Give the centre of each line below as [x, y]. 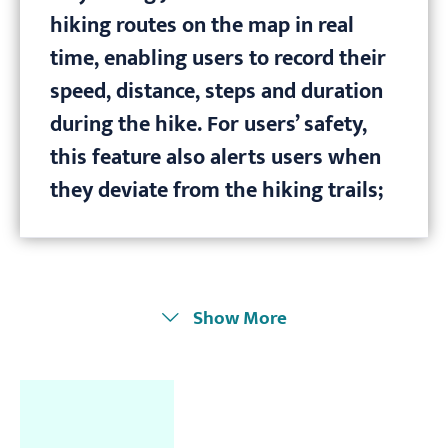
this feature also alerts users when [215, 158]
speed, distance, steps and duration [216, 92]
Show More [239, 318]
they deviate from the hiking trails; [216, 191]
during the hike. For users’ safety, [208, 125]
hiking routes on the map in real [202, 26]
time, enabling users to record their [218, 59]
